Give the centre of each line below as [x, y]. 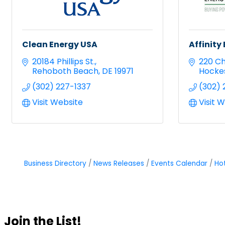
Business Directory [55, 163]
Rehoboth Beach [65, 71]
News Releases [119, 163]
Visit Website [58, 102]
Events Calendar [179, 163]
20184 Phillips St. [64, 61]
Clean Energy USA [60, 44]
